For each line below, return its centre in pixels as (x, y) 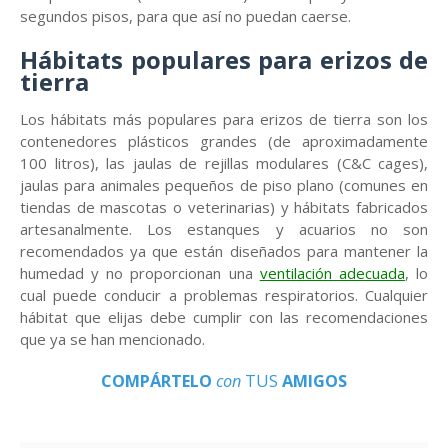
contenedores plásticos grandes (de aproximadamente (224, 140)
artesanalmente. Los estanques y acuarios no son (224, 228)
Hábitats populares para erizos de (224, 59)
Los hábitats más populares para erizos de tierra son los (224, 118)
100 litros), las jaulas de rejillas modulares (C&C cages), (224, 162)
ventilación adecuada (332, 272)
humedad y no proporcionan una (140, 272)
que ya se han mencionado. (112, 338)
